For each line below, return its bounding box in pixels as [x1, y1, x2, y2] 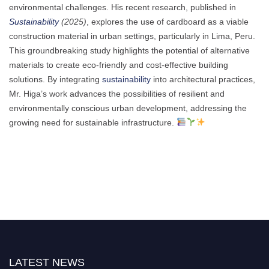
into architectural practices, [153, 74, 255, 84]
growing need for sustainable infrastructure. [9, 117, 177, 127]
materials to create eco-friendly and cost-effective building [9, 59, 228, 70]
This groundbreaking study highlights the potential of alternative [9, 45, 250, 55]
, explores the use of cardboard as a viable [86, 16, 249, 26]
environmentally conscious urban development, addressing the [9, 103, 247, 113]
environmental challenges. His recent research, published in [9, 2, 236, 12]
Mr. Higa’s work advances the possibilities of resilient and [9, 88, 225, 98]
